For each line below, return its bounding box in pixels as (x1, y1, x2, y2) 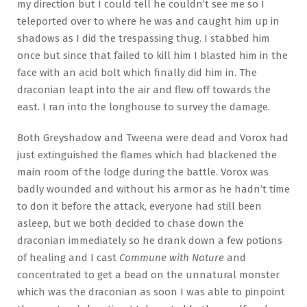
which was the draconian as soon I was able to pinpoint (17, 285, 285, 298)
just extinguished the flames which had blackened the (17, 148, 277, 161)
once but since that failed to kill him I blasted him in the (17, 49, 288, 62)
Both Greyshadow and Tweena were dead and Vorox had (17, 131, 288, 144)
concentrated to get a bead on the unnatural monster (17, 268, 280, 281)
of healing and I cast (17, 251, 119, 264)
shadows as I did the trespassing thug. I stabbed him (17, 32, 270, 45)
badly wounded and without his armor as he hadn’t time (17, 182, 290, 195)
